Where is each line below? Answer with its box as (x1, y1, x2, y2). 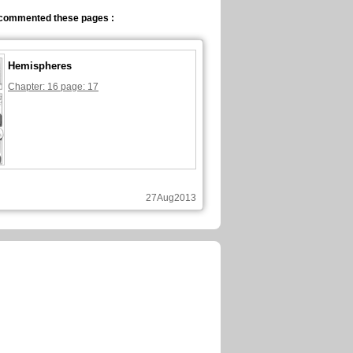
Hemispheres (8, 60, 72, 72)
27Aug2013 (146, 192, 196, 203)
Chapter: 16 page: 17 (8, 81, 98, 92)
